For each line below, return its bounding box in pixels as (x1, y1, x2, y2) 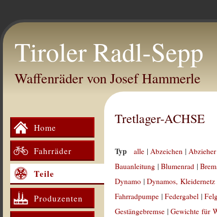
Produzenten (34, 192, 83, 204)
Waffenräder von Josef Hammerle (15, 69, 201, 87)
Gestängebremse (115, 206, 165, 216)
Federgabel (165, 191, 199, 201)
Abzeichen (150, 146, 183, 156)
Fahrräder (34, 145, 72, 156)
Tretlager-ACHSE (115, 110, 205, 126)
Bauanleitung (115, 161, 155, 171)
